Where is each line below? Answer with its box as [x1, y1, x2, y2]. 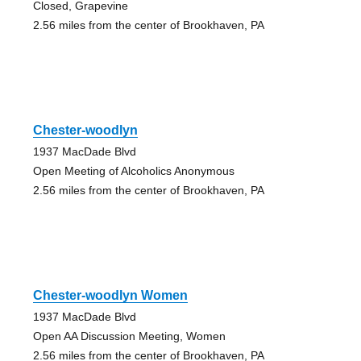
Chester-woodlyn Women [32, 288, 188, 303]
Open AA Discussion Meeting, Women [32, 330, 226, 343]
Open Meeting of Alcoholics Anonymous [32, 164, 234, 178]
